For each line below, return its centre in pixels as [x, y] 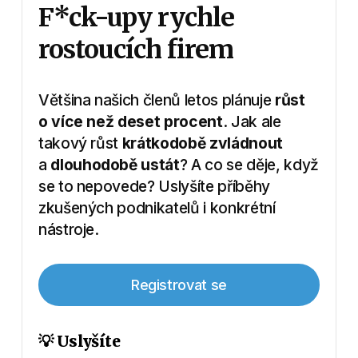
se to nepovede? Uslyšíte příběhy [154, 187]
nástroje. [68, 230]
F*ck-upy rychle [136, 18]
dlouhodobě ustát [115, 165]
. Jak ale [252, 122]
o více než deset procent [130, 122]
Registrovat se [179, 284]
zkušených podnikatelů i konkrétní [157, 208]
